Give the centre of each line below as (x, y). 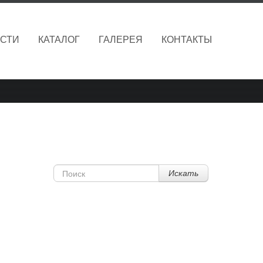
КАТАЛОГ (59, 40)
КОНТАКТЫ (187, 40)
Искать (183, 173)
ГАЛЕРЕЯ (121, 40)
